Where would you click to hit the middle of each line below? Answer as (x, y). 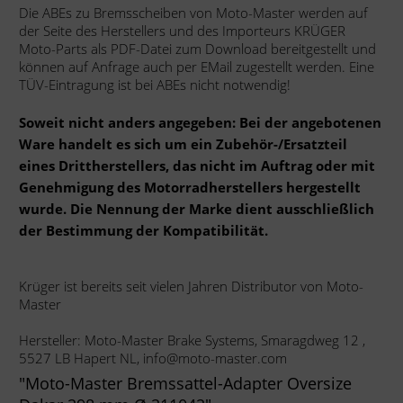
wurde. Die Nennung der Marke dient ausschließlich (197, 209)
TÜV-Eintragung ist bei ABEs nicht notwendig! (155, 85)
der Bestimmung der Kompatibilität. (143, 230)
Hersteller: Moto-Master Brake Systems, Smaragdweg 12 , (192, 340)
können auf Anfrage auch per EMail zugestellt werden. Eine (197, 67)
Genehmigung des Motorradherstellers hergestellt (190, 187)
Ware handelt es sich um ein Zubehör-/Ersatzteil (183, 144)
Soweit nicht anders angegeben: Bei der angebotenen (200, 122)
